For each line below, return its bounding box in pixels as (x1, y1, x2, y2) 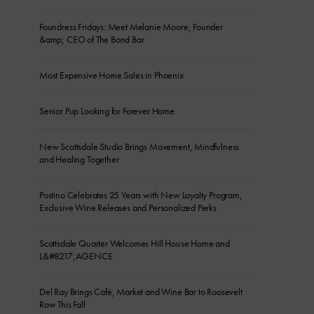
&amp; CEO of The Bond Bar (39, 33, 144, 46)
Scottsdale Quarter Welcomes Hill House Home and (39, 237, 230, 250)
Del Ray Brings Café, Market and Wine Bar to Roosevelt (39, 285, 243, 299)
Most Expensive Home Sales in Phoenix (39, 69, 184, 82)
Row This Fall (39, 298, 86, 311)
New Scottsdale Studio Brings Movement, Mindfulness (39, 140, 240, 153)
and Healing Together (39, 153, 119, 166)
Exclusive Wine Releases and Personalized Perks (39, 201, 217, 214)
